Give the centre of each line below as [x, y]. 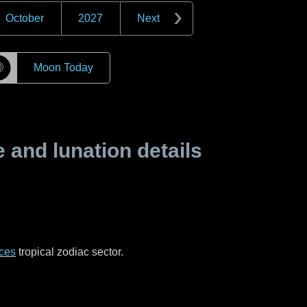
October [25, 18]
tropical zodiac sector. [70, 252]
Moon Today [63, 67]
